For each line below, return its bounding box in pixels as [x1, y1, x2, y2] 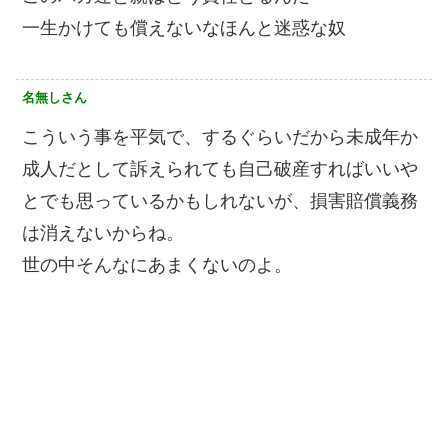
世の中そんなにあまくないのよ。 [22, 255, 292, 276]
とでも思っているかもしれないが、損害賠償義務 [22, 191, 418, 212]
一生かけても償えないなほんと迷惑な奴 [22, 18, 346, 39]
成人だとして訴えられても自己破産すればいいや [22, 159, 418, 180]
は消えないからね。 [22, 223, 184, 244]
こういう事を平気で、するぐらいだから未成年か [22, 127, 418, 148]
